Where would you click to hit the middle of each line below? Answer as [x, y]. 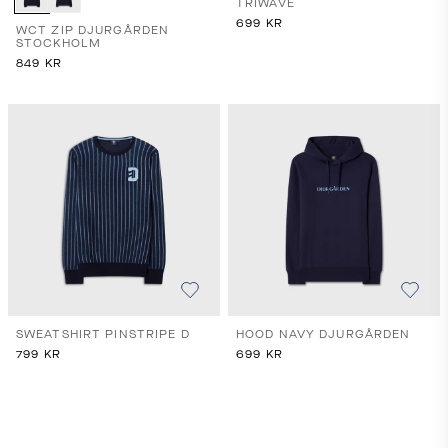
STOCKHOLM [59, 43]
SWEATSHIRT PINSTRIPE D [103, 334]
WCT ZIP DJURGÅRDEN [93, 30]
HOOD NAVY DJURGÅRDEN [323, 334]
